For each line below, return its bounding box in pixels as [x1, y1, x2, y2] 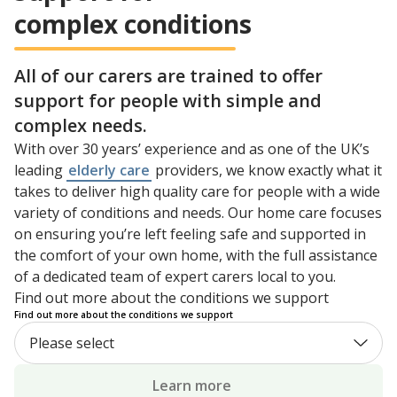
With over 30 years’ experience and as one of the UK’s [14, 139, 370, 160]
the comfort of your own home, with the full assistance [14, 245, 378, 266]
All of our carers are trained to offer [14, 64, 323, 89]
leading [14, 160, 66, 181]
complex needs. [14, 113, 147, 138]
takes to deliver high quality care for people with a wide [14, 182, 380, 202]
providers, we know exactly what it [152, 160, 382, 181]
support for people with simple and [14, 89, 322, 113]
